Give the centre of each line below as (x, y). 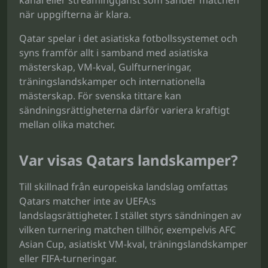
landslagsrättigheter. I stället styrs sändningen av (130, 215)
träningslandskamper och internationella (112, 81)
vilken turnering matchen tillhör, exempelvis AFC (127, 230)
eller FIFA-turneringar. (68, 258)
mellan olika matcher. (67, 124)
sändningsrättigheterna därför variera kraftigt (124, 110)
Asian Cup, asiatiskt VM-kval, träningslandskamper (133, 244)
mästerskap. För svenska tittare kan (100, 96)
